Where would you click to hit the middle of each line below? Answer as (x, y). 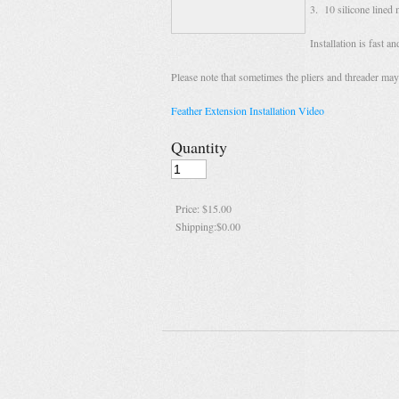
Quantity (199, 147)
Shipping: (196, 226)
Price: (189, 208)
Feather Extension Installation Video (248, 110)
